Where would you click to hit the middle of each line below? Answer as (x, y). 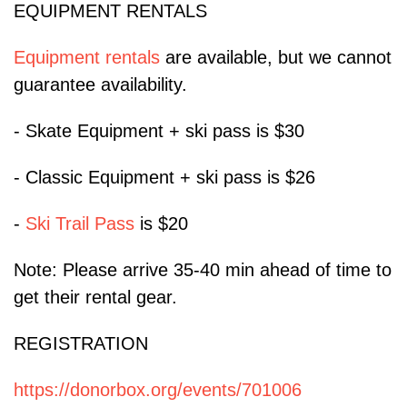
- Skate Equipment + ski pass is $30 (159, 131)
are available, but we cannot (276, 58)
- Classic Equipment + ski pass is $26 (164, 178)
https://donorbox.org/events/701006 (158, 390)
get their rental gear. (95, 298)
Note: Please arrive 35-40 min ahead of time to (203, 270)
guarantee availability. (100, 85)
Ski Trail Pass (80, 224)
